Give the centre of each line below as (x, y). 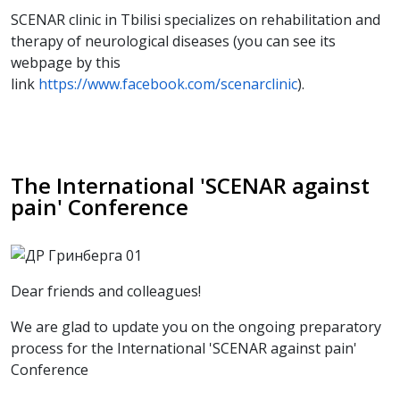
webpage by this (66, 62)
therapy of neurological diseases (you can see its (173, 41)
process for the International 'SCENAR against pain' (184, 348)
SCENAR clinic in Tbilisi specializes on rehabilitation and (196, 19)
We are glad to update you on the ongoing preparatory (196, 326)
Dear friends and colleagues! (106, 291)
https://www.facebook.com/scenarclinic (168, 83)
